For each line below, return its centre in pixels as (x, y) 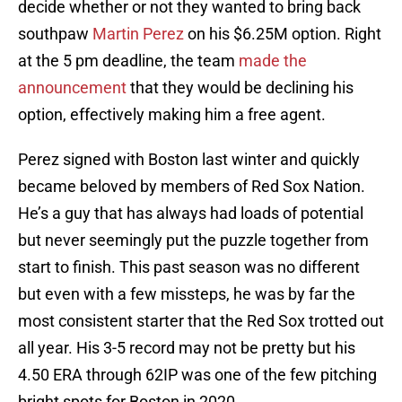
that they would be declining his (240, 88)
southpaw (55, 34)
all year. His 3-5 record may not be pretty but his (187, 348)
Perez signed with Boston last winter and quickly (189, 160)
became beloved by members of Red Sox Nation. (192, 187)
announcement (72, 88)
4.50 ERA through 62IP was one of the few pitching (197, 375)
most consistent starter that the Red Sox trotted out (201, 321)
